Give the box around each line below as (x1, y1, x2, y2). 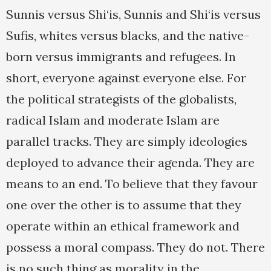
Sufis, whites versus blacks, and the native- (6, 28, 249, 44)
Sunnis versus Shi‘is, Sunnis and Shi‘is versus (6, 7, 261, 22)
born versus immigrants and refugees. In (6, 49, 236, 65)
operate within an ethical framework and (6, 218, 240, 234)
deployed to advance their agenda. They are (6, 155, 255, 171)
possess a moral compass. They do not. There (6, 240, 265, 255)
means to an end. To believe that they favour (6, 176, 258, 192)
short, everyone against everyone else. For (6, 70, 246, 86)
